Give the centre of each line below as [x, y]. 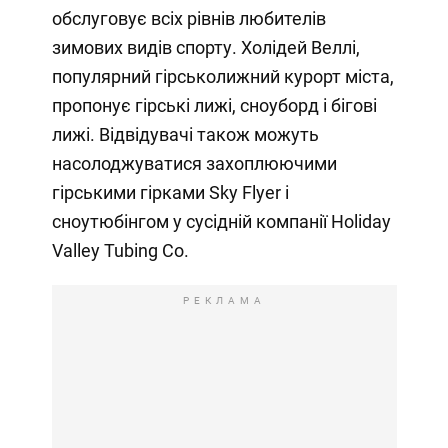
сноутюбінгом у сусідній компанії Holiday [221, 222]
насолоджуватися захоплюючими [194, 164]
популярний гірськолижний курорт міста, [222, 77]
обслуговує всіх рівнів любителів [188, 19]
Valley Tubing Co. [120, 251]
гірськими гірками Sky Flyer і [170, 193]
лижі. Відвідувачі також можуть [185, 135]
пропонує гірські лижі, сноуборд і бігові [214, 106]
